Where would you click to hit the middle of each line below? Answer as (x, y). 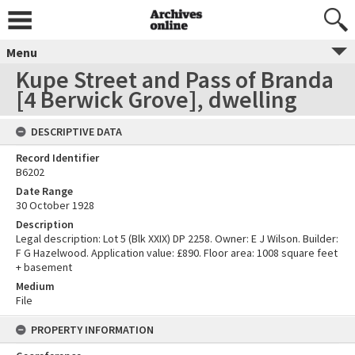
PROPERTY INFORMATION (92, 330)
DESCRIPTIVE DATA (76, 132)
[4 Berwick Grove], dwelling (157, 99)
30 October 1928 (55, 205)
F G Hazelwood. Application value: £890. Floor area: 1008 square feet (177, 253)
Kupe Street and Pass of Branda (175, 79)
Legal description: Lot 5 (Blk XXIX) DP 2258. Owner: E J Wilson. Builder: (177, 239)
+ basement (44, 267)
